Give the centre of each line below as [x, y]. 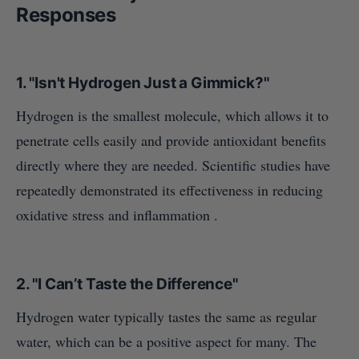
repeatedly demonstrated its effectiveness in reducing [169, 190]
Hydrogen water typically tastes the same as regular [166, 316]
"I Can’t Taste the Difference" [135, 284]
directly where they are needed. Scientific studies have [173, 165]
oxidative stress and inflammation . [117, 214]
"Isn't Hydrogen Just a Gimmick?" [149, 83]
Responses [66, 14]
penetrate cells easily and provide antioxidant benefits [171, 140]
